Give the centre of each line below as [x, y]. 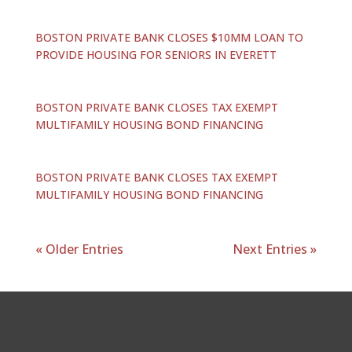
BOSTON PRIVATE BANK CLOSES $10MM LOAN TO [169, 37]
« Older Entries [79, 249]
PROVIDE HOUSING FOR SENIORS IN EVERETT [156, 55]
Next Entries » [275, 249]
